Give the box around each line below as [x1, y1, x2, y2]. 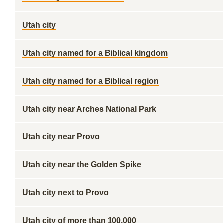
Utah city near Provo [22, 132, 100, 141]
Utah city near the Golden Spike [22, 160, 141, 169]
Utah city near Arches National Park [22, 105, 156, 113]
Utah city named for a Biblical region [22, 77, 159, 85]
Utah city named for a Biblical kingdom [22, 49, 168, 57]
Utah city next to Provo [22, 188, 109, 197]
